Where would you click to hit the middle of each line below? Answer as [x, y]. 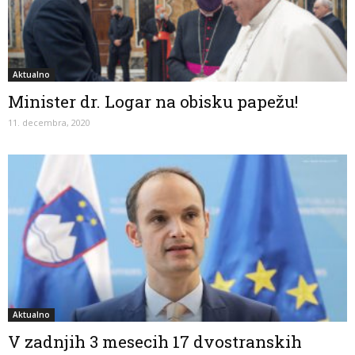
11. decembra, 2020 [49, 122]
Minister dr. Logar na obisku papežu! [153, 101]
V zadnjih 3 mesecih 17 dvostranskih [155, 342]
